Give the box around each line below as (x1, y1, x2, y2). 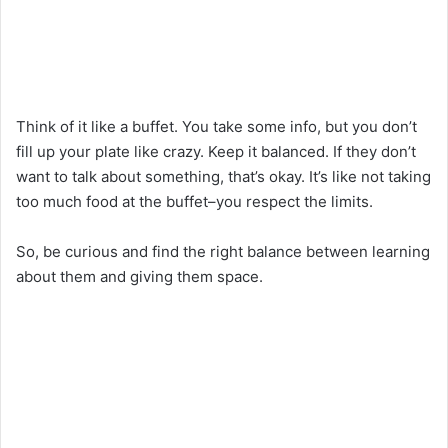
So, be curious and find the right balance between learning (16, 241, 430, 261)
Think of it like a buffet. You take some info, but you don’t (16, 116, 417, 136)
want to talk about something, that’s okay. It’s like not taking (16, 166, 431, 186)
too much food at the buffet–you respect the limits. (16, 191, 373, 211)
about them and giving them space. (16, 266, 263, 286)
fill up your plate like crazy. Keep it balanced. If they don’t (16, 141, 416, 161)
